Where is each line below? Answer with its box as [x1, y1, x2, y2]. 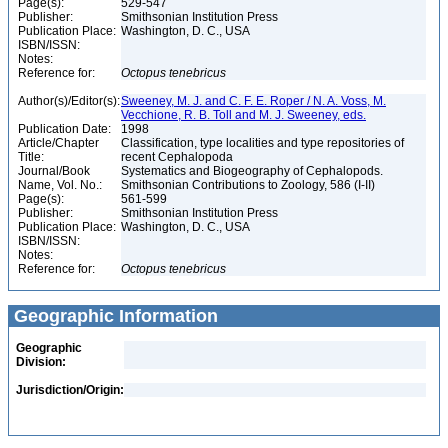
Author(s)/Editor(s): [18, 94, 120, 108]
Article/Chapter [18, 136, 99, 150]
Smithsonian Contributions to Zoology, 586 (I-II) [121, 178, 378, 192]
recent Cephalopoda [121, 150, 236, 164]
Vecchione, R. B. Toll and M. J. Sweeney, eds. [121, 108, 366, 122]
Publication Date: [18, 122, 111, 136]
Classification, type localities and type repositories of [121, 136, 404, 150]
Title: [18, 150, 44, 164]
